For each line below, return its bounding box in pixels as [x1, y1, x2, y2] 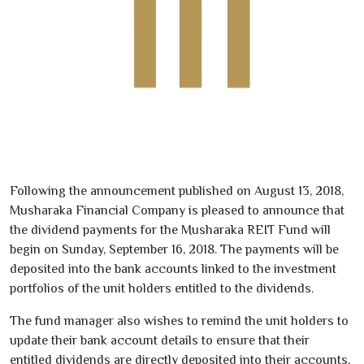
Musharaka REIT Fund [181, 223, 308, 237]
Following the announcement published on [10, 184, 254, 198]
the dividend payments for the [10, 223, 181, 237]
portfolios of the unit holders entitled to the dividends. [10, 281, 314, 296]
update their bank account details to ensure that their [10, 333, 310, 348]
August [254, 184, 298, 198]
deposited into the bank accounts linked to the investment [10, 262, 336, 276]
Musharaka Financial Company [10, 203, 185, 218]
